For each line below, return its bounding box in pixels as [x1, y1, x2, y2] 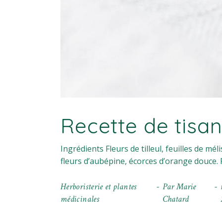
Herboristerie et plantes [60, 180, 137, 192]
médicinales [60, 193, 99, 205]
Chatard [162, 193, 189, 205]
